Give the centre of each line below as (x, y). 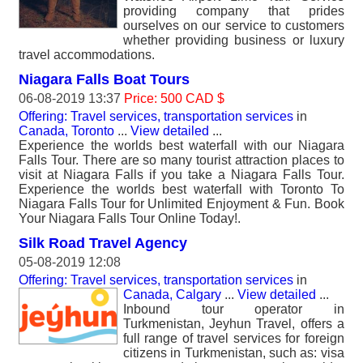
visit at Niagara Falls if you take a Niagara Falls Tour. (181, 175)
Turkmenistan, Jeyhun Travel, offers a (234, 324)
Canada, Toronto (66, 131)
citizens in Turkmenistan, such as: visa (234, 353)
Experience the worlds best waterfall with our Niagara (181, 145)
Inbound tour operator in (234, 309)
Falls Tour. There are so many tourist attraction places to (181, 160)
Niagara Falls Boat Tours (104, 79)
